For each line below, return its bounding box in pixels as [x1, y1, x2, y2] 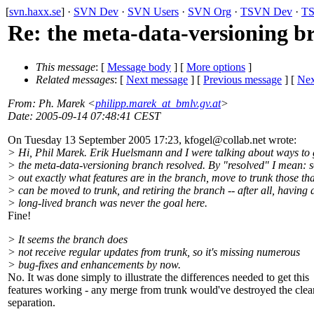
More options [186, 61, 245, 74]
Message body [107, 61, 171, 74]
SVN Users [128, 6, 179, 18]
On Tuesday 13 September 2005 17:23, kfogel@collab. [8, 134, 252, 146]
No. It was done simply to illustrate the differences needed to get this [8, 271, 309, 284]
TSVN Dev [240, 6, 292, 18]
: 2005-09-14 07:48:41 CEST [29, 110, 161, 123]
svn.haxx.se [9, 6, 61, 18]
